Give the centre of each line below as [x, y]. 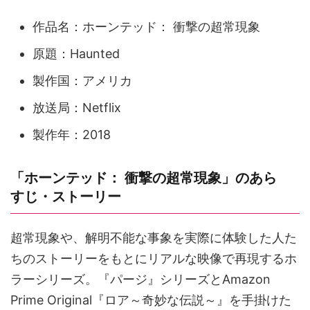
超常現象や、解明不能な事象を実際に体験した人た [154, 238]
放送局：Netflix [77, 107]
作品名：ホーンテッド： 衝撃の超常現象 [146, 26]
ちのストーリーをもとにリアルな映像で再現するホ [154, 259]
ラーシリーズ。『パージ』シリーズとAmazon [140, 280]
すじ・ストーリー [66, 197]
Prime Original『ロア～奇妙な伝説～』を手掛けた [151, 300]
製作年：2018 [72, 134]
